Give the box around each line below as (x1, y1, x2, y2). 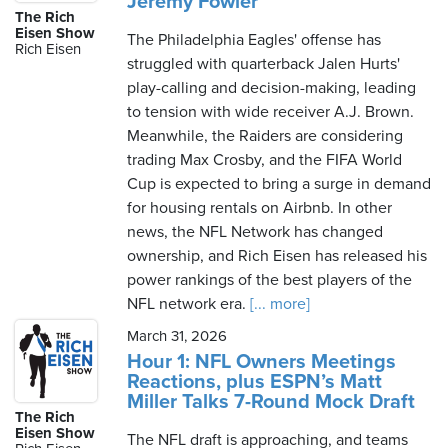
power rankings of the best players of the (127, 270, 412, 290)
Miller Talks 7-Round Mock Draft (127, 390, 415, 414)
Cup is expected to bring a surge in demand (127, 174, 431, 194)
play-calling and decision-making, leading (127, 78, 416, 98)
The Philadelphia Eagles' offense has (127, 30, 381, 50)
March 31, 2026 (127, 327, 227, 345)
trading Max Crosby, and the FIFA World (127, 150, 402, 170)
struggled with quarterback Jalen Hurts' (127, 54, 400, 74)
